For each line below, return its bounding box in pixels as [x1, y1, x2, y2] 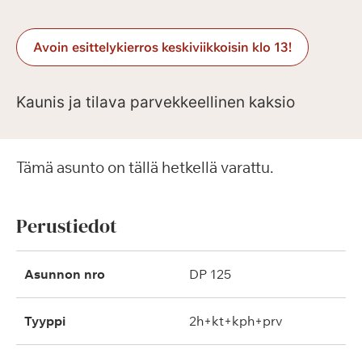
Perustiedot [16, 213, 117, 239]
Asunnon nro [24, 266, 105, 282]
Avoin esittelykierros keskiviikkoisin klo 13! [33, 39, 292, 55]
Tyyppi [24, 313, 65, 329]
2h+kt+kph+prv [189, 313, 283, 329]
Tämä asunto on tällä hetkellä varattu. [16, 158, 274, 177]
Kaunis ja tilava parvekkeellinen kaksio [16, 93, 295, 112]
